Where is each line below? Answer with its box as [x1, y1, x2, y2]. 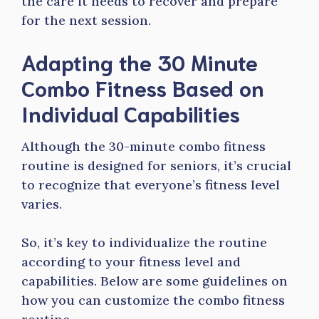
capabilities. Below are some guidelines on [21, 273, 288, 289]
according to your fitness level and [21, 253, 241, 270]
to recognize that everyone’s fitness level [21, 177, 280, 193]
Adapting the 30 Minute [21, 48, 258, 75]
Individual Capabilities [21, 99, 240, 127]
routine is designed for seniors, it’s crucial [21, 157, 291, 174]
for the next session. [21, 12, 151, 28]
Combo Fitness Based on [21, 73, 264, 101]
